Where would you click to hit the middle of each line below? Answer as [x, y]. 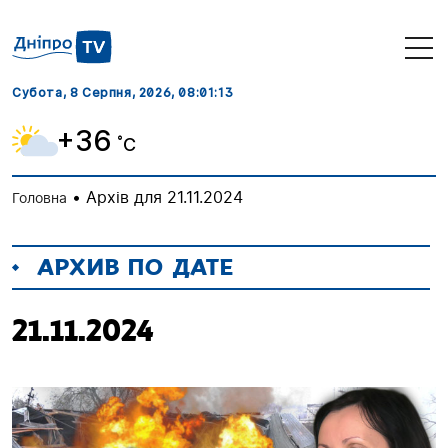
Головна [39, 198]
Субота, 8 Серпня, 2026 [92, 93]
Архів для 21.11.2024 [164, 197]
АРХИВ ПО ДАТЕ [136, 268]
